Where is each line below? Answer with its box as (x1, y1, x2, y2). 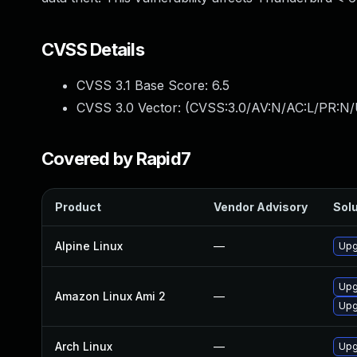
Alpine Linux (55, 239, 123, 253)
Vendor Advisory (214, 200, 308, 214)
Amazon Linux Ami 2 (55, 289, 166, 303)
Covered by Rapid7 (41, 148, 191, 169)
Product (55, 200, 101, 214)
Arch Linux (55, 339, 112, 353)
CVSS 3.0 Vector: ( (76, 100, 190, 116)
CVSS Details (41, 39, 144, 60)
